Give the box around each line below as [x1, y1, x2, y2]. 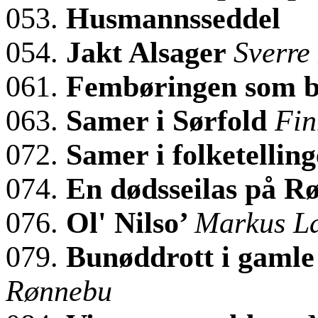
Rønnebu [6, 275, 112, 308]
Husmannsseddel [66, 2, 280, 35]
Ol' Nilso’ [66, 207, 194, 240]
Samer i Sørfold [66, 104, 275, 138]
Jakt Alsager [66, 36, 234, 70]
